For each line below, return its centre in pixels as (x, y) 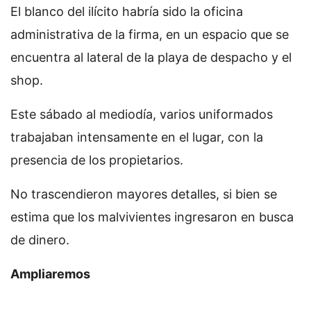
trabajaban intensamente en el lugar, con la (137, 137)
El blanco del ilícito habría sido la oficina (127, 12)
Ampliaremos (50, 274)
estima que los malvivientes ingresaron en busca (152, 217)
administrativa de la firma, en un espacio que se (150, 35)
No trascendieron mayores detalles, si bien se (144, 194)
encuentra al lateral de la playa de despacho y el (151, 58)
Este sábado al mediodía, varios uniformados (142, 115)
